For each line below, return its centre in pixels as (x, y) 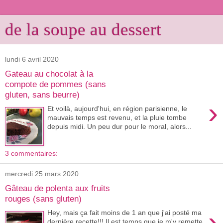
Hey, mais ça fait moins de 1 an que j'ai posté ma (125, 213)
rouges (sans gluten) (43, 198)
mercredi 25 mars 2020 (42, 174)
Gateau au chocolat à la (49, 73)
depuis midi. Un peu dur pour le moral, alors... (120, 127)
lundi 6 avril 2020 (32, 59)
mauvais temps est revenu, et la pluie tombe (117, 118)
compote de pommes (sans (56, 84)
